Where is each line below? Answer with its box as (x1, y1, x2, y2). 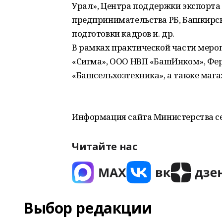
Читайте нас (72, 140, 137, 153)
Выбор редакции (23, 198, 152, 218)
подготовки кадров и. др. (72, 28, 174, 39)
